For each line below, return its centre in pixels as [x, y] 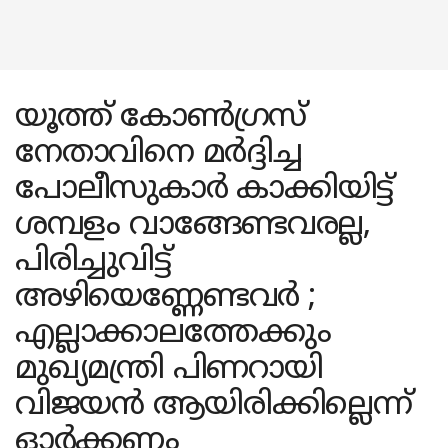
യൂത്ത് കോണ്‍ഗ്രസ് [161, 118]
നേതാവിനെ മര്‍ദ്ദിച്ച [158, 154]
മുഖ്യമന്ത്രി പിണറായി [169, 370]
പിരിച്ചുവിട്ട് [93, 262]
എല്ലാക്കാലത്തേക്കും [173, 334]
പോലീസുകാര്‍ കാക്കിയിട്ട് [204, 190]
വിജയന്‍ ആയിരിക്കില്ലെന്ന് [213, 406]
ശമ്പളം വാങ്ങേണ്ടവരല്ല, [192, 226]
